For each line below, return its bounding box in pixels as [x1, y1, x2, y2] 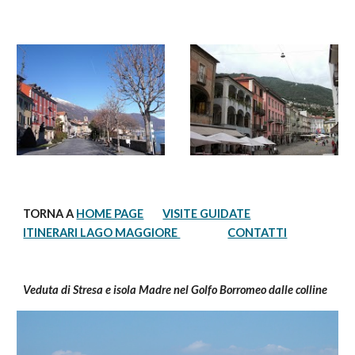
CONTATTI [227, 226, 288, 239]
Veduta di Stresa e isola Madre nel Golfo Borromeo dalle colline [23, 283, 328, 296]
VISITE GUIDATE [162, 207, 251, 220]
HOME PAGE [76, 207, 144, 220]
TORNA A [23, 207, 77, 220]
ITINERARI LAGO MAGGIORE [23, 226, 181, 239]
